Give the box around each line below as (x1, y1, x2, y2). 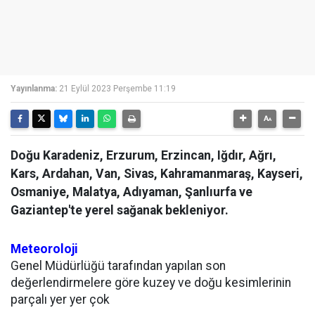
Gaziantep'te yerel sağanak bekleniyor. (11, 203, 229, 217)
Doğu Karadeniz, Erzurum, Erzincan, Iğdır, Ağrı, (11, 148, 276, 162)
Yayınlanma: (11, 84, 57, 94)
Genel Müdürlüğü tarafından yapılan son (11, 259, 226, 273)
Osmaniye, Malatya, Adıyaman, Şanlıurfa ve (11, 185, 252, 199)
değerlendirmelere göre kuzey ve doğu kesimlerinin (11, 276, 291, 290)
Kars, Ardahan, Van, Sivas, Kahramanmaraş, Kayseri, (11, 167, 303, 181)
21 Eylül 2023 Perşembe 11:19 (59, 84, 176, 94)
